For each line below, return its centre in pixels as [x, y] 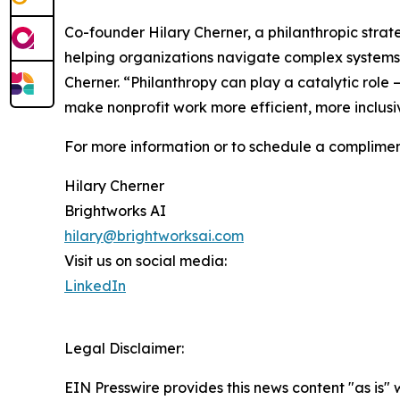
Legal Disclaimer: [124, 348]
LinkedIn [95, 286]
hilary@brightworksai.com [154, 236]
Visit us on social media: [146, 261]
